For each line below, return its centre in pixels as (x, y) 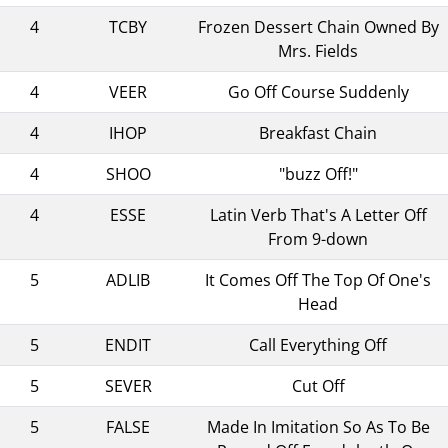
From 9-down (318, 238)
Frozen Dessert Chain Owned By (318, 26)
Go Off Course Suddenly (318, 91)
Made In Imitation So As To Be (318, 426)
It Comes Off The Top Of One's (318, 279)
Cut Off (318, 385)
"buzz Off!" (318, 173)
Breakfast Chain (318, 132)
